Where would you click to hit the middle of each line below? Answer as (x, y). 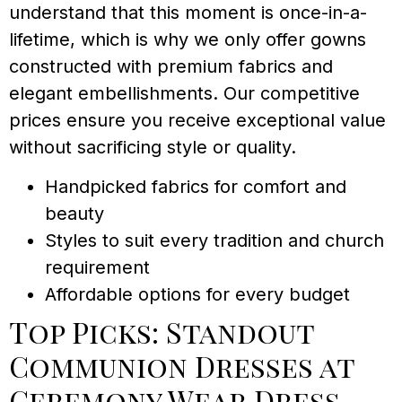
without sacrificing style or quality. (153, 147)
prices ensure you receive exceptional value (197, 120)
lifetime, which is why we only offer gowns (188, 39)
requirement (97, 267)
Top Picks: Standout (162, 332)
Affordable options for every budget (197, 294)
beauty (74, 214)
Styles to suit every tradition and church (214, 240)
